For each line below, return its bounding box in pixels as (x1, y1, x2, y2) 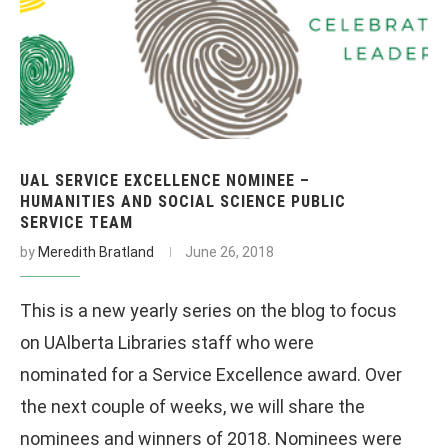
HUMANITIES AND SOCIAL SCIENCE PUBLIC (20, 191, 346, 211)
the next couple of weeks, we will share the (20, 395, 365, 417)
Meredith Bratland (38, 243, 154, 260)
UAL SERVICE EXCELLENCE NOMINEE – (20, 170, 310, 190)
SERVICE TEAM (20, 212, 133, 232)
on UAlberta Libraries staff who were (20, 331, 314, 353)
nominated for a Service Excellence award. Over (20, 363, 402, 385)
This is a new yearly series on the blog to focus (20, 299, 397, 321)
